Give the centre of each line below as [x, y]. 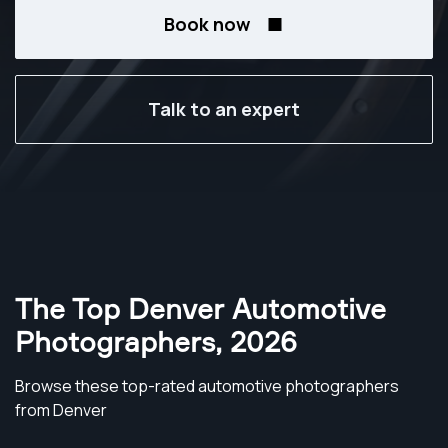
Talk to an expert [224, 109]
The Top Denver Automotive [200, 308]
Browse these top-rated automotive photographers [207, 386]
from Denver [61, 410]
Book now [206, 24]
